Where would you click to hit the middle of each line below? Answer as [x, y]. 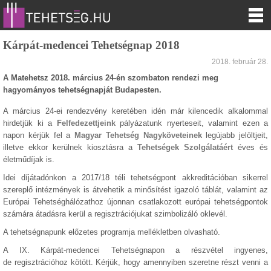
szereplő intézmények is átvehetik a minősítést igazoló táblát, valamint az [135, 190]
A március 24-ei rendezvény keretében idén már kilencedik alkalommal [135, 111]
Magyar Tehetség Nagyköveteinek [138, 135]
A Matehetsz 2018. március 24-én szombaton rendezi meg [111, 78]
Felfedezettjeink [88, 123]
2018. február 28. [240, 62]
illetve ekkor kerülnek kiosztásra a [70, 147]
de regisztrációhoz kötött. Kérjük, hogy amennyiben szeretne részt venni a [135, 262]
